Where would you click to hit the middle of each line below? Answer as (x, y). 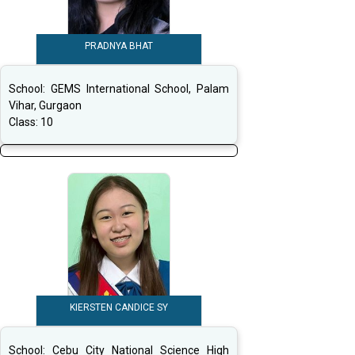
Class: (25, 122)
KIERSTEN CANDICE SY (119, 308)
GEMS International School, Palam (139, 89)
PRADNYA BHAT (119, 46)
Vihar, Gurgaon (45, 106)
